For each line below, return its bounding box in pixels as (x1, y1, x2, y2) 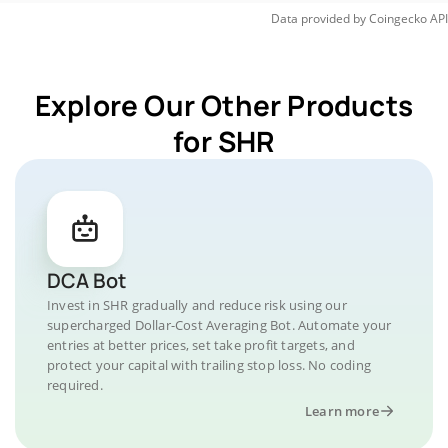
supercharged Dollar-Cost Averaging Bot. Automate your (47, 316, 392, 334)
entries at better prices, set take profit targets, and (47, 336, 355, 354)
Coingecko (369, 10, 427, 27)
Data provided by (271, 10, 366, 27)
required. (47, 376, 103, 394)
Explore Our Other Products (34, 86, 414, 124)
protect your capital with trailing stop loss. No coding (47, 356, 372, 374)
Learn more (305, 402, 379, 420)
